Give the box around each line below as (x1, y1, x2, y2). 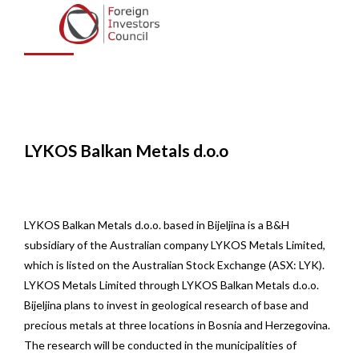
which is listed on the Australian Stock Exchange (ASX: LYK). (24, 257, 325, 272)
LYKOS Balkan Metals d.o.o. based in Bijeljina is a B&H (24, 217, 289, 232)
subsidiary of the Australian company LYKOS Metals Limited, (24, 237, 325, 252)
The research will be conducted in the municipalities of (24, 337, 296, 352)
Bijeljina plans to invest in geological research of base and (24, 297, 309, 312)
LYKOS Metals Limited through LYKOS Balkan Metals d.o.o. (24, 277, 319, 292)
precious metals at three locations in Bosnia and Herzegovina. (24, 317, 330, 332)
